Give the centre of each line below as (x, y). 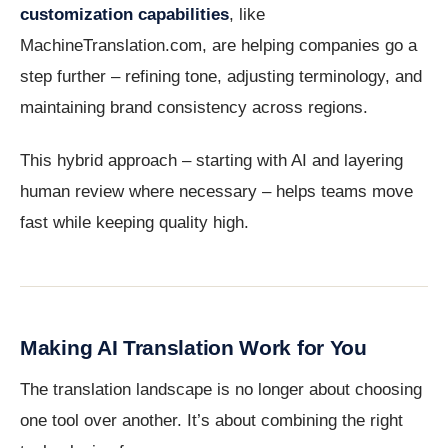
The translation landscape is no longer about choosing (221, 390)
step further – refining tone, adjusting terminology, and (221, 77)
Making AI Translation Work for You (193, 348)
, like (247, 15)
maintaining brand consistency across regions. (194, 108)
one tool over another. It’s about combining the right (211, 421)
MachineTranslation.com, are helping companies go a (218, 46)
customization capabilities (124, 15)
